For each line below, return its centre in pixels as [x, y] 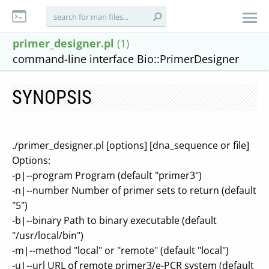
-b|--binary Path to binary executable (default [114, 220]
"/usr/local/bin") [48, 235]
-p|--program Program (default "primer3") [107, 175]
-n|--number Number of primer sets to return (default [134, 190]
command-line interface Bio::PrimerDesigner [126, 59]
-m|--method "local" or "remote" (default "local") [120, 250]
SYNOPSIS [52, 97]
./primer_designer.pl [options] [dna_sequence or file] [131, 145]
